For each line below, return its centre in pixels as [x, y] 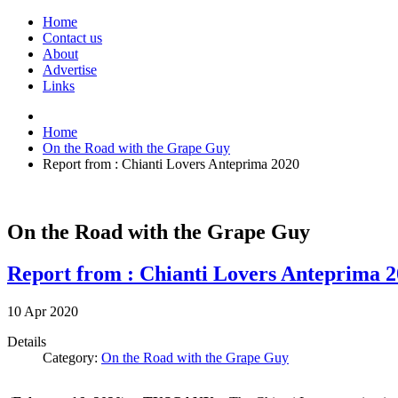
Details [27, 341]
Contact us [72, 38]
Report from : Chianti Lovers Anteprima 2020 [171, 164]
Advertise [70, 70]
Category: [72, 357]
